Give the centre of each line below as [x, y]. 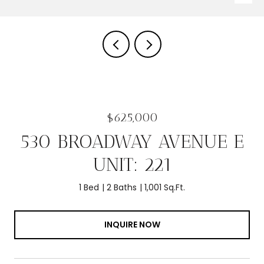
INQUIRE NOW [132, 225]
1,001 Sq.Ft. [165, 187]
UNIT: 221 [132, 164]
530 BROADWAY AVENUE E [132, 141]
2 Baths [122, 187]
